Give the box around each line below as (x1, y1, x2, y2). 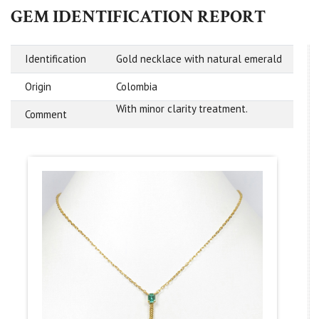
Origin (25, 80, 51, 94)
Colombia (116, 80, 157, 94)
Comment (25, 108, 67, 122)
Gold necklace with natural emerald (116, 52, 282, 66)
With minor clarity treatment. (116, 102, 248, 116)
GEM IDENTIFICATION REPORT (11, 5, 266, 29)
